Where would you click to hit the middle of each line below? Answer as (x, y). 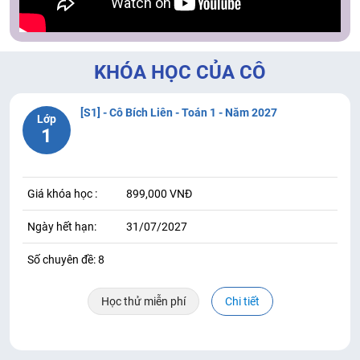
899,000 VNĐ (159, 193)
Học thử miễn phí (143, 301)
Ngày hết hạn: (62, 226)
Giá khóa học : (62, 193)
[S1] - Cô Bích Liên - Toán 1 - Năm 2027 (179, 112)
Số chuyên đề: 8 (66, 259)
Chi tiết (242, 301)
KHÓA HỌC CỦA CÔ (180, 72)
